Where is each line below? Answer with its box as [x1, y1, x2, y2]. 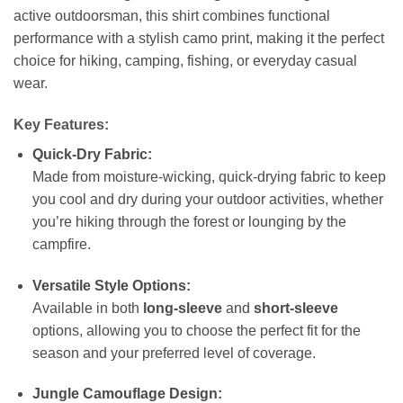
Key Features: [13, 116, 109, 132]
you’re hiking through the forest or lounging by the [31, 213, 346, 229]
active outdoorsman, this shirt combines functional [13, 7, 330, 23]
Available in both [31, 300, 143, 316]
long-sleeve [142, 300, 222, 316]
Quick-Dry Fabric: [31, 146, 152, 162]
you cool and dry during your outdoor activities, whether [31, 191, 383, 207]
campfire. [31, 236, 91, 252]
